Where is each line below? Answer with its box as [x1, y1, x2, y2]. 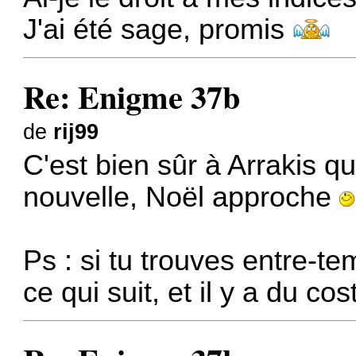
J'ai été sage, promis [23, 14, 293, 46]
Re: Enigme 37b [23, 72, 241, 120]
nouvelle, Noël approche [23, 181, 340, 214]
